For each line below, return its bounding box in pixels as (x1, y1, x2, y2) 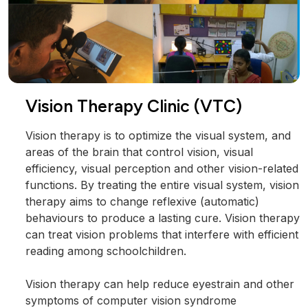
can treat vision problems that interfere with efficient (25, 227, 298, 241)
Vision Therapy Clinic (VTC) (25, 95, 242, 116)
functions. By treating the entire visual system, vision (25, 177, 299, 192)
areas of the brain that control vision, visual (25, 144, 253, 159)
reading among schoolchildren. (25, 243, 186, 258)
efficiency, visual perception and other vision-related (25, 161, 298, 175)
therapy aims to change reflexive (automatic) (25, 194, 259, 208)
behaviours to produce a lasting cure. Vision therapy (25, 210, 300, 225)
